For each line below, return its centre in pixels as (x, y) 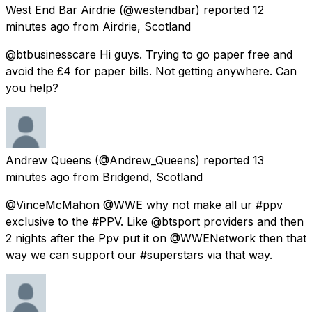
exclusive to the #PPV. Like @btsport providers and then (155, 221)
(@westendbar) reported (184, 9)
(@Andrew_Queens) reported (172, 160)
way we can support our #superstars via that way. (139, 255)
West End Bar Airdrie (61, 9)
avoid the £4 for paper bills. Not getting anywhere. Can (151, 71)
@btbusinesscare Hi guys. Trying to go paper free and (149, 54)
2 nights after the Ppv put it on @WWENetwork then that (156, 238)
